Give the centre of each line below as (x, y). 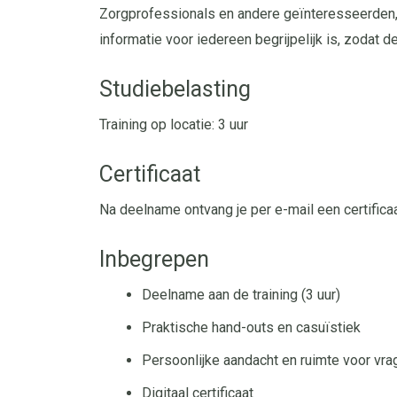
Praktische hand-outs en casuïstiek (251, 327)
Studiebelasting (175, 89)
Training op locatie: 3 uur (174, 125)
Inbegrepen (154, 259)
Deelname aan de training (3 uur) (241, 295)
